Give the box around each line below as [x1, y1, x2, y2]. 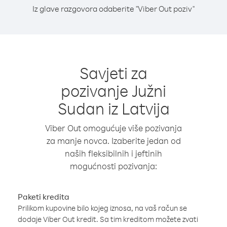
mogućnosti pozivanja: [70, 161, 157, 171]
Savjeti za [80, 62, 147, 83]
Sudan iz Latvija [57, 98, 170, 119]
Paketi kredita [18, 192, 69, 202]
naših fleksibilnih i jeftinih [65, 148, 162, 159]
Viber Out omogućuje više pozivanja [45, 123, 182, 133]
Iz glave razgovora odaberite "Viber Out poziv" [32, 4, 195, 14]
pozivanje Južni [61, 80, 166, 101]
